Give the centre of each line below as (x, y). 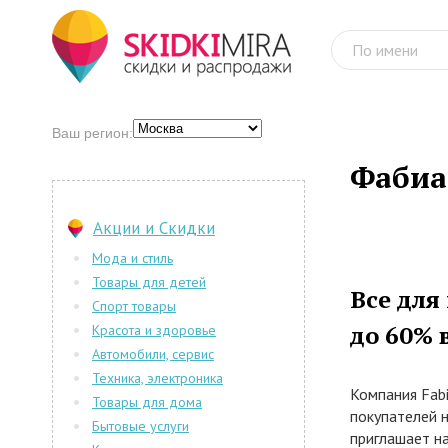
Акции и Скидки (154, 228)
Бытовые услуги (140, 426)
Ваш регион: (92, 133)
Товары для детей (149, 282)
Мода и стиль (132, 258)
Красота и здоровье (154, 330)
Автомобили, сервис (153, 354)
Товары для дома (147, 402)
